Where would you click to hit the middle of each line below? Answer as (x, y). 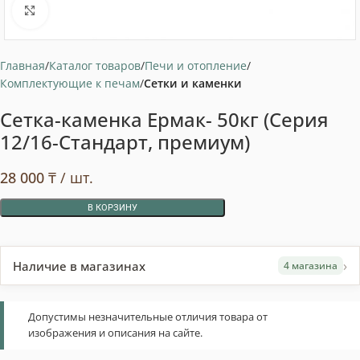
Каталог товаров (95, 65)
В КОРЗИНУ (112, 208)
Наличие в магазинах (79, 266)
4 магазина (311, 266)
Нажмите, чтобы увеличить (122, 10)
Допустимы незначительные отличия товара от (148, 317)
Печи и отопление (196, 65)
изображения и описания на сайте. (115, 333)
